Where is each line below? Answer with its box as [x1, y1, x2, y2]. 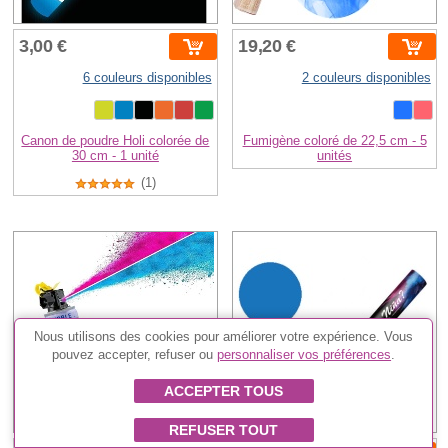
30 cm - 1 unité [71, 148, 159, 164]
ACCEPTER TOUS [164, 383, 284, 399]
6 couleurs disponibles [82, 70, 212, 86]
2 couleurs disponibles [301, 70, 431, 86]
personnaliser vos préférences [217, 347, 392, 362]
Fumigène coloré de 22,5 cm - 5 [242, 133, 427, 149]
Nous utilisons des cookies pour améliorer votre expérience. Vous [34, 329, 414, 344]
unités [317, 148, 353, 164]
